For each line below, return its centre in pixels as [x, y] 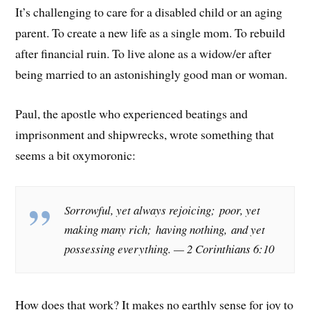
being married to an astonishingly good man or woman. [152, 74]
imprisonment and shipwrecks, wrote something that [145, 135]
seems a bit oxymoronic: [76, 155]
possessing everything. [118, 249]
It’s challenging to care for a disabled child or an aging [149, 12]
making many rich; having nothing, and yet [165, 230]
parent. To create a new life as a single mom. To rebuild [151, 33]
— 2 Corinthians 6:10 [225, 249]
